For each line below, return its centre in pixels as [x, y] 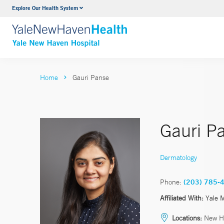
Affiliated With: [182, 198]
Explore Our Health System [45, 8]
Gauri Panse [91, 77]
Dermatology [178, 157]
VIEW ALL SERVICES [111, 29]
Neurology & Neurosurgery [119, 9]
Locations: [187, 218]
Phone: [171, 182]
